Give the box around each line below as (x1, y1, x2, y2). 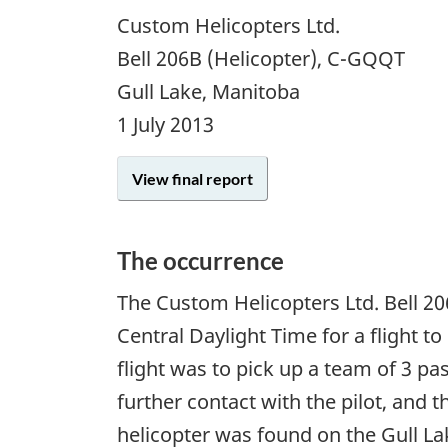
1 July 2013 (117, 111, 214, 139)
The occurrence (117, 246, 284, 276)
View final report (132, 169, 253, 189)
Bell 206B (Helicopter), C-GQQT (117, 45, 405, 73)
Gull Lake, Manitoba (117, 78, 300, 106)
